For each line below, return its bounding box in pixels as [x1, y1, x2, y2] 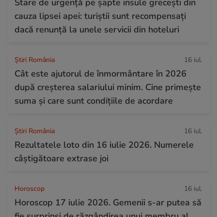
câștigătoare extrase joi [15, 152, 108, 164]
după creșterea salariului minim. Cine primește [15, 81, 201, 93]
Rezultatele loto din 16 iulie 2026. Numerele [15, 139, 194, 151]
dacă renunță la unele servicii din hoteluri [15, 23, 179, 35]
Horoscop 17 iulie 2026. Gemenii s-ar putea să [15, 196, 201, 208]
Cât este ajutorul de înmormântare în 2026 [15, 67, 186, 79]
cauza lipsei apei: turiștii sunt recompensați [15, 10, 186, 22]
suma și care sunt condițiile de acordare [15, 94, 173, 107]
